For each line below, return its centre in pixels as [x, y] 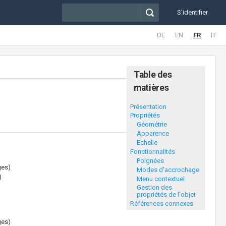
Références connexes [161, 204]
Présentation [148, 106]
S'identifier [192, 12]
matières [151, 88]
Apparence [153, 134]
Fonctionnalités [152, 151]
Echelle [147, 143]
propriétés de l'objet [166, 195]
